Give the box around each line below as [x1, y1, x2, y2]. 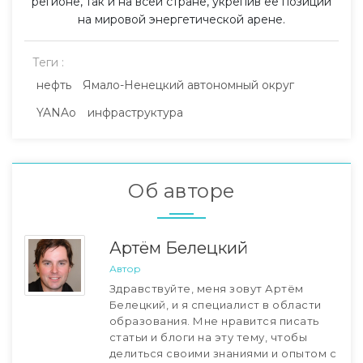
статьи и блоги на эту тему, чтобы [109, 331, 307, 344]
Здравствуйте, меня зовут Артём [109, 282, 304, 296]
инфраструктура [88, 105, 183, 121]
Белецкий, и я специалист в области [109, 298, 322, 312]
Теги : [32, 55, 64, 70]
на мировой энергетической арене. [78, 12, 285, 28]
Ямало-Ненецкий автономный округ [83, 78, 294, 93]
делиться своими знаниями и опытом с [109, 347, 336, 361]
